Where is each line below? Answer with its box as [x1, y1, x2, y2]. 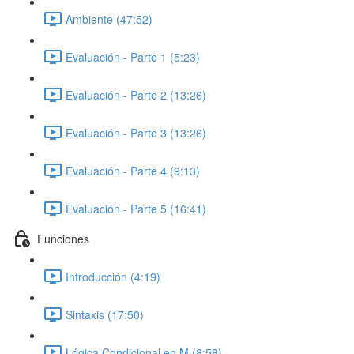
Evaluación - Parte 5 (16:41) [66, 200, 206, 217]
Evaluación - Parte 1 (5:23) [66, 48, 200, 65]
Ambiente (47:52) [66, 10, 153, 27]
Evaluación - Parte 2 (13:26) [66, 86, 206, 103]
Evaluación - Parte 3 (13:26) [66, 124, 206, 141]
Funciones [37, 230, 89, 247]
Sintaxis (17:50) [66, 306, 144, 322]
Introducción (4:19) [66, 268, 160, 284]
